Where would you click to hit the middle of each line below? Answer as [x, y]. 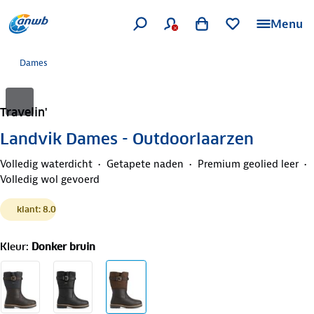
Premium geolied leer [248, 164]
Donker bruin [63, 246]
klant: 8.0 [36, 209]
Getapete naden [145, 164]
